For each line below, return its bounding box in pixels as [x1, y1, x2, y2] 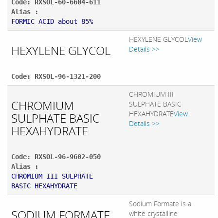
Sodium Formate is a [129, 199, 191, 209]
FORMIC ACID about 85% [11, 18, 93, 26]
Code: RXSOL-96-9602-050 [11, 153, 101, 161]
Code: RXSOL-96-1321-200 [11, 73, 101, 81]
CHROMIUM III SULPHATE [11, 172, 93, 181]
